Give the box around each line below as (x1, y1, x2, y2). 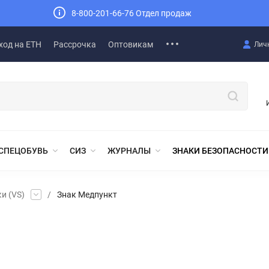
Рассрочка (53, 39, 96, 49)
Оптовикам (108, 39, 153, 49)
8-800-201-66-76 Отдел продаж (71, 8, 192, 18)
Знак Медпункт (57, 189, 117, 199)
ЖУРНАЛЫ (107, 145, 151, 156)
